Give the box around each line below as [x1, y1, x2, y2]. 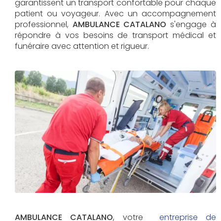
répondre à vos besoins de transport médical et [15, 30, 216, 41]
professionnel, [15, 19, 73, 30]
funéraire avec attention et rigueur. [15, 40, 149, 52]
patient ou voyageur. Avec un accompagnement [15, 8, 216, 19]
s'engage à [166, 19, 216, 30]
